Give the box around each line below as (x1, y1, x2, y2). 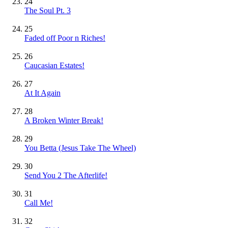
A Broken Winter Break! (24, 116, 103, 125)
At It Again (24, 89, 61, 98)
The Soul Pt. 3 (24, 6, 71, 15)
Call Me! (24, 198, 53, 208)
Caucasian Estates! (24, 61, 84, 70)
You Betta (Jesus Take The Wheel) (24, 144, 136, 153)
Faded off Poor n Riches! (24, 34, 105, 43)
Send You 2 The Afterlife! (24, 171, 107, 180)
